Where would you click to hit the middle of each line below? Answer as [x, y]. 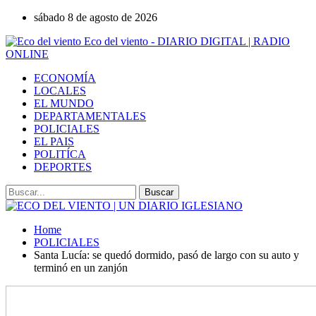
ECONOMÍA [65, 78]
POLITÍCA [60, 154]
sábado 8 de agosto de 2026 [96, 17]
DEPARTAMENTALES [90, 116]
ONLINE [27, 54]
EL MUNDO [64, 103]
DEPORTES [63, 167]
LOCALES [60, 91]
